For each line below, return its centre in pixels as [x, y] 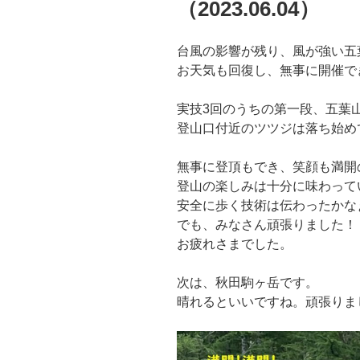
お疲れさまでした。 [235, 243]
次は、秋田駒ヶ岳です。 [247, 282]
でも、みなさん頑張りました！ [267, 224]
